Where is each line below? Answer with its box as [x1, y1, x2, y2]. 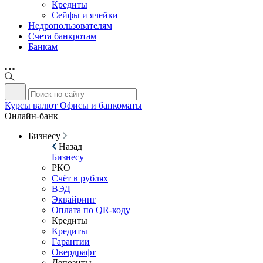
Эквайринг [52, 194, 96, 204]
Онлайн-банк [5, 111, 58, 121]
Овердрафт [52, 247, 96, 257]
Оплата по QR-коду [52, 205, 130, 215]
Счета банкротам [28, 31, 96, 41]
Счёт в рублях [52, 173, 108, 183]
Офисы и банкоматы [60, 100, 142, 110]
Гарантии [52, 237, 90, 247]
